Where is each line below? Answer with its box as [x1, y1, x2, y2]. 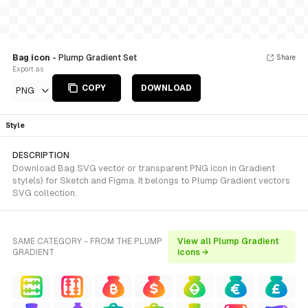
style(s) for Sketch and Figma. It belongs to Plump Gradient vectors [12, 175, 290, 186]
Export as [12, 65, 43, 73]
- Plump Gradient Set [52, 53, 137, 63]
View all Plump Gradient [177, 236, 280, 246]
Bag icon [12, 53, 52, 63]
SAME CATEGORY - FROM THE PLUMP [12, 236, 162, 246]
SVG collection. [12, 188, 77, 198]
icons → [177, 247, 210, 257]
